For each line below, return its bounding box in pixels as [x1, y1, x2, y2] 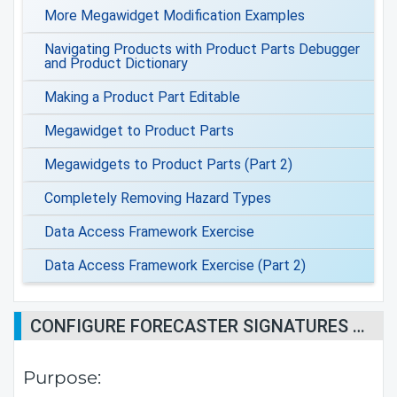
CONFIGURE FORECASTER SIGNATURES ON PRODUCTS [353, 315, 365, 337]
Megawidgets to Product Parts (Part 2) [44, 156, 292, 173]
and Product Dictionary [44, 55, 188, 72]
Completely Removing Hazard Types [44, 190, 271, 206]
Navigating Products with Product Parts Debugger [44, 41, 360, 58]
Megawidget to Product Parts [44, 122, 234, 139]
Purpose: [23, 367, 101, 388]
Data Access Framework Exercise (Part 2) [44, 257, 306, 274]
